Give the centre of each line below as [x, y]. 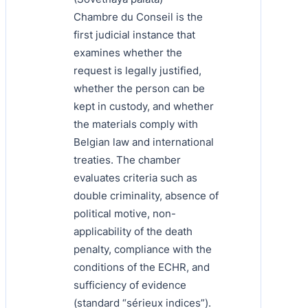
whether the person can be [139, 88]
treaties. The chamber [127, 159]
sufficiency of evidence [130, 285]
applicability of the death [133, 231]
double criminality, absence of [146, 195]
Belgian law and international [144, 142]
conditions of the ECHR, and [142, 267]
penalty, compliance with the [143, 249]
